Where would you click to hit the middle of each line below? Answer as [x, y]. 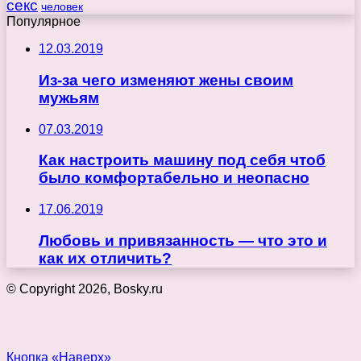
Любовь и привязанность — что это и [183, 240]
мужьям [69, 98]
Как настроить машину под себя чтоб [182, 160]
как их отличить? [105, 258]
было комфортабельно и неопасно [174, 178]
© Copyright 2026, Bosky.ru [85, 289]
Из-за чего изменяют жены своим [166, 80]
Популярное [44, 22]
